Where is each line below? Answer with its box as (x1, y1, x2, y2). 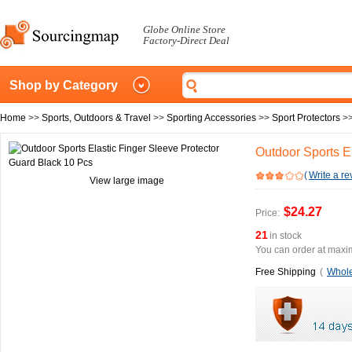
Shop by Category (9, 79, 118, 92)
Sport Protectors (272, 112, 340, 123)
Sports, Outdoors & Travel (42, 112, 151, 123)
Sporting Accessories (167, 112, 256, 123)
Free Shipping (255, 266, 316, 277)
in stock (269, 230, 302, 241)
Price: (255, 207, 280, 218)
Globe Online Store (143, 24, 225, 35)
